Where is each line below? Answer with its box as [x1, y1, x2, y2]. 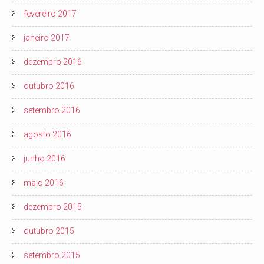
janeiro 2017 [24, 33, 70, 42]
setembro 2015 [24, 250, 80, 260]
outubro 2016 [24, 81, 74, 91]
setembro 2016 [24, 105, 80, 115]
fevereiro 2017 [24, 9, 77, 18]
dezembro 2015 [24, 202, 82, 212]
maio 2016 [24, 178, 64, 187]
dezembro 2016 [24, 57, 82, 67]
